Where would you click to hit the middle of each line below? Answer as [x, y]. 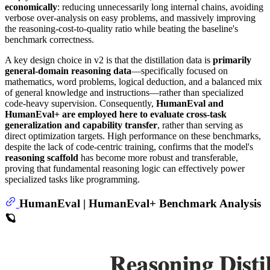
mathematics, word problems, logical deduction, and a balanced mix [133, 81]
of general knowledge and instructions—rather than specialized [124, 92]
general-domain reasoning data [68, 71]
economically [31, 7]
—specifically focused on [180, 71]
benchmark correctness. [49, 39]
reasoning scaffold [42, 157]
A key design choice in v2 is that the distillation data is [109, 60]
